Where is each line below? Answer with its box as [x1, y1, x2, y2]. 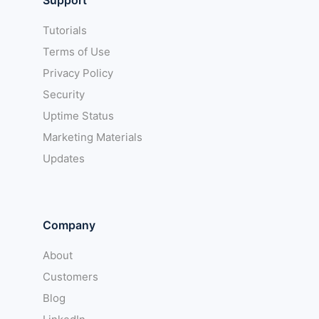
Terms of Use [43, 44, 110, 58]
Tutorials [43, 23, 87, 37]
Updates [43, 151, 85, 165]
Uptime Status [43, 108, 114, 122]
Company [43, 217, 95, 232]
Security [43, 87, 85, 101]
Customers [43, 269, 98, 283]
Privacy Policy [43, 66, 113, 80]
